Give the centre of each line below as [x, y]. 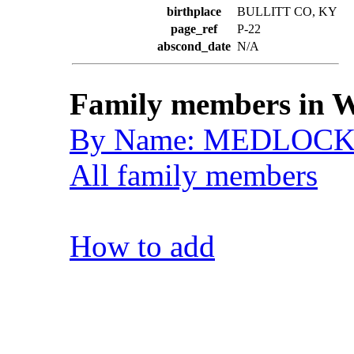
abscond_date [194, 46]
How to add [142, 246]
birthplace [194, 11]
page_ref [194, 29]
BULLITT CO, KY [287, 11]
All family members [194, 175]
